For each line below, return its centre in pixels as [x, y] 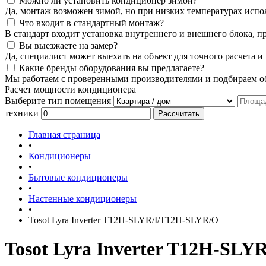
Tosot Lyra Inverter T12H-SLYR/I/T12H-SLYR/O [123, 220]
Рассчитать [179, 114]
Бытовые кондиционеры [78, 177]
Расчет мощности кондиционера [70, 89]
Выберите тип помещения [58, 101]
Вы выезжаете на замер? [68, 45]
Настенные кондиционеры [83, 199]
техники [22, 113]
